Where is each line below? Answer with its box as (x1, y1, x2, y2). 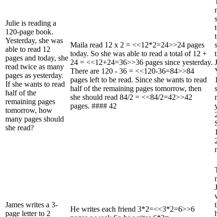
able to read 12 (5, 45, 50, 53)
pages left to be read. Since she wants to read (70, 75, 207, 84)
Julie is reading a (5, 18, 56, 27)
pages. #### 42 (70, 101, 117, 110)
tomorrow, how (5, 106, 52, 114)
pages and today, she (5, 53, 68, 62)
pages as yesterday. (5, 71, 63, 79)
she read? (5, 123, 34, 132)
